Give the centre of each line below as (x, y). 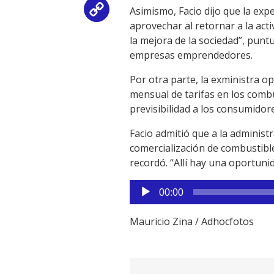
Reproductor (158, 187)
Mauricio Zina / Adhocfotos (192, 221)
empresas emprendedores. (191, 55)
